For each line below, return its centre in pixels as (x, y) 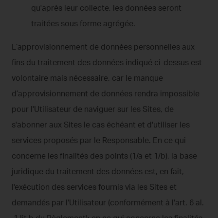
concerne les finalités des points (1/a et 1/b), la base (104, 155)
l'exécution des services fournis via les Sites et (94, 187)
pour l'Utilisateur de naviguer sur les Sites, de (93, 109)
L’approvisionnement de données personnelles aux (103, 46)
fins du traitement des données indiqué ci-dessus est (107, 62)
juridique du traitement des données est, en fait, (98, 171)
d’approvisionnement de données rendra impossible (106, 93)
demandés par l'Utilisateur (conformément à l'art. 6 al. (108, 202)
